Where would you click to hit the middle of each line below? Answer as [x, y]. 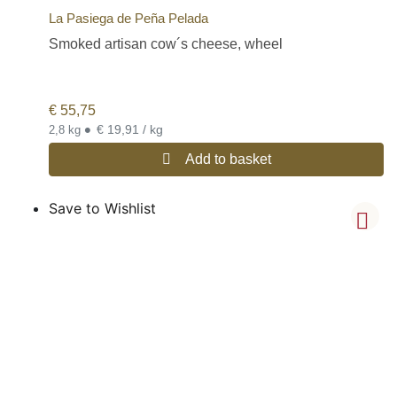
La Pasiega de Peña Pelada [128, 18]
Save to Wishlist [102, 208]
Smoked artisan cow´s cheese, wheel [166, 43]
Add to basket [228, 159]
